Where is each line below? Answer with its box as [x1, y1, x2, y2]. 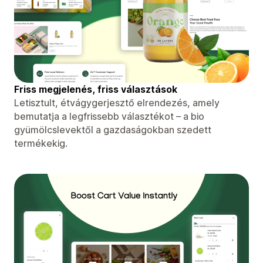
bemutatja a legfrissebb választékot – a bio [14, 110, 204, 122]
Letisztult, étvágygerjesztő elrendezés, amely [14, 96, 220, 109]
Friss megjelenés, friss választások [14, 83, 177, 95]
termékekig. [14, 137, 68, 149]
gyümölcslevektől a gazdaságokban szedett [14, 123, 211, 136]
